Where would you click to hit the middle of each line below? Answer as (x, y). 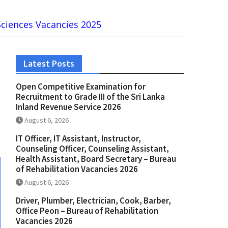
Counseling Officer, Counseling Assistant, (92, 149)
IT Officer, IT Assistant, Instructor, (78, 139)
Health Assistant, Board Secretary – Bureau (96, 159)
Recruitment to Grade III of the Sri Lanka (90, 97)
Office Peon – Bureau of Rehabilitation (87, 211)
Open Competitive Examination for (81, 87)
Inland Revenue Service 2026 (68, 107)
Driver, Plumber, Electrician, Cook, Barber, (93, 201)
